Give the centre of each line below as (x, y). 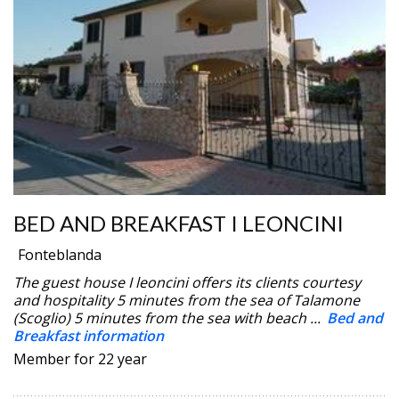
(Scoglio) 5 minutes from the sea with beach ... (169, 318)
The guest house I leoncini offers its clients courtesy (187, 282)
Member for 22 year (80, 358)
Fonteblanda (60, 254)
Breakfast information (89, 335)
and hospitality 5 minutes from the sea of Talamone (187, 300)
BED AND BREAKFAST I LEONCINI (179, 223)
